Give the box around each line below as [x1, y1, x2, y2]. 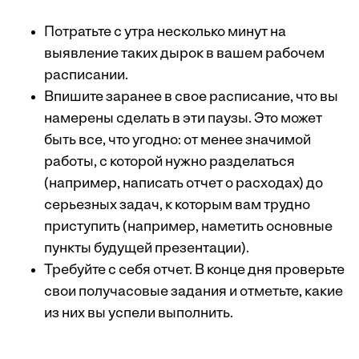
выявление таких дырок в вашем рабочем [44, 46, 325, 62]
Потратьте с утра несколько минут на [44, 24, 286, 40]
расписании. [44, 67, 128, 83]
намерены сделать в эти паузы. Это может [44, 111, 322, 127]
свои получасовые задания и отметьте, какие [44, 284, 343, 300]
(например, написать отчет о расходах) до [44, 175, 323, 192]
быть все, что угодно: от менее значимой [44, 132, 311, 148]
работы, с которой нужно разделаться [44, 154, 295, 170]
